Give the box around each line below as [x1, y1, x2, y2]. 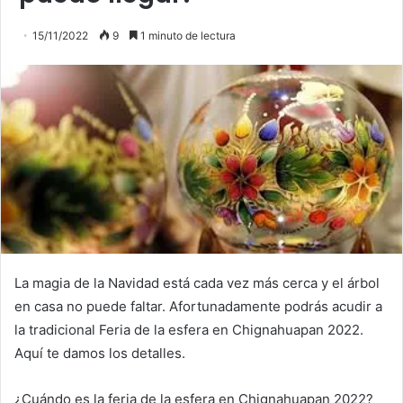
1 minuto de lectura [138, 29, 236, 43]
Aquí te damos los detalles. [14, 345, 185, 363]
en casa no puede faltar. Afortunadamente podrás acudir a [14, 298, 382, 316]
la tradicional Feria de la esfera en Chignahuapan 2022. [14, 321, 363, 339]
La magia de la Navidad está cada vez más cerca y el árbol [14, 274, 380, 292]
